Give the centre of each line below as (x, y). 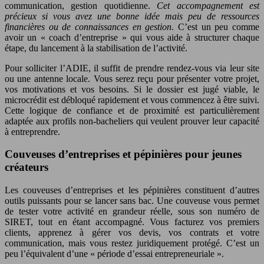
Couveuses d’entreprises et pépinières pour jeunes (123, 154)
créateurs (27, 167)
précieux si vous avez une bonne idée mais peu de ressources (132, 16)
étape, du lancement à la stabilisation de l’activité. (96, 48)
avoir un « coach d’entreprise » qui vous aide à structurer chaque (132, 37)
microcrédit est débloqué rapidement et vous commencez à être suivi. (132, 100)
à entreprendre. (32, 131)
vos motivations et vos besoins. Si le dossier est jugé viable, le (132, 89)
